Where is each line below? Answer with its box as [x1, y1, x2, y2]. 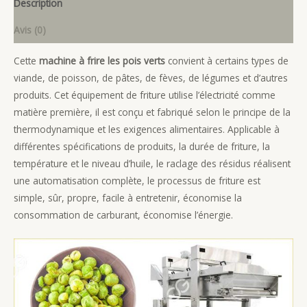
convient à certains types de [165, 54, 288, 68]
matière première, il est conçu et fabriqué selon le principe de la [14, 106, 291, 119]
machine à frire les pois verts [39, 54, 165, 68]
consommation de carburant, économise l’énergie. [14, 208, 233, 222]
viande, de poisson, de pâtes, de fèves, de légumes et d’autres [14, 71, 288, 85]
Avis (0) [14, 23, 46, 36]
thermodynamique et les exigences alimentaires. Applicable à [14, 123, 280, 136]
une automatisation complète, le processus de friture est [14, 174, 260, 188]
